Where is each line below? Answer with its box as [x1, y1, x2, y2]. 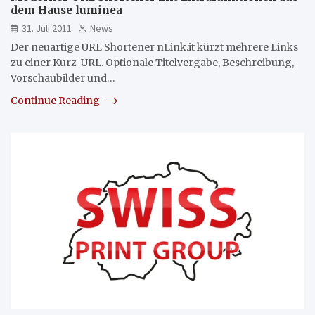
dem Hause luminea [11, 3, 122, 17]
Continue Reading [11, 94, 102, 107]
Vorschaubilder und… [11, 71, 115, 84]
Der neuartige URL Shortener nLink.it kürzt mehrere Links [11, 40, 298, 53]
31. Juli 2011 [22, 21, 72, 34]
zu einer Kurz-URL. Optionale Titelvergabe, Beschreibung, [11, 56, 294, 69]
